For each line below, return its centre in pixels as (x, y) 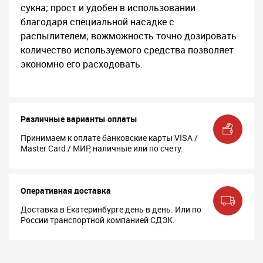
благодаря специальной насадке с (97, 22)
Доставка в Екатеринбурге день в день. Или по (111, 209)
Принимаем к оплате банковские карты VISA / (109, 138)
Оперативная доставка (66, 190)
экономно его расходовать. (82, 64)
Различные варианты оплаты (79, 119)
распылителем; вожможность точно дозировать (129, 36)
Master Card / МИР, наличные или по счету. (102, 148)
